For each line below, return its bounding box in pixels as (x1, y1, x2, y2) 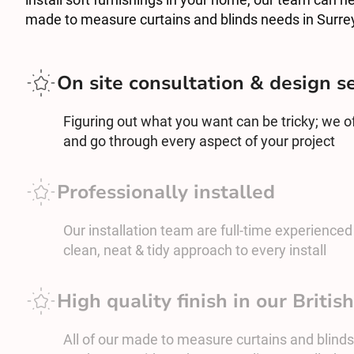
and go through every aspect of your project (63, 133, 335, 149)
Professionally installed (57, 179, 275, 205)
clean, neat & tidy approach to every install (63, 242, 326, 258)
